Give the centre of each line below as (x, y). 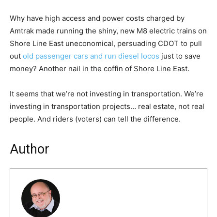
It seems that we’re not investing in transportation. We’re (107, 93)
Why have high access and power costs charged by (97, 18)
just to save (180, 56)
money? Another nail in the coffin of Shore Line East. (100, 68)
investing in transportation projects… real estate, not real (107, 106)
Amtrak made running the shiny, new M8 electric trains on (108, 31)
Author (30, 149)
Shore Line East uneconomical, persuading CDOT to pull (106, 43)
